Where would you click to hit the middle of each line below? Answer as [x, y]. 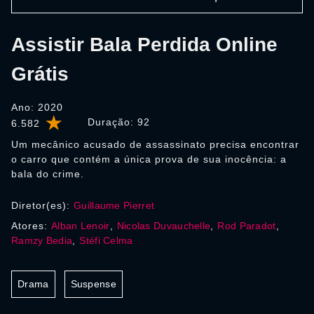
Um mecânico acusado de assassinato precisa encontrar [155, 144]
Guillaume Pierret [114, 205]
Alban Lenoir [81, 226]
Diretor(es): [42, 205]
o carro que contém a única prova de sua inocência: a [149, 159]
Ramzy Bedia [42, 240]
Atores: [31, 226]
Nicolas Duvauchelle [164, 226]
